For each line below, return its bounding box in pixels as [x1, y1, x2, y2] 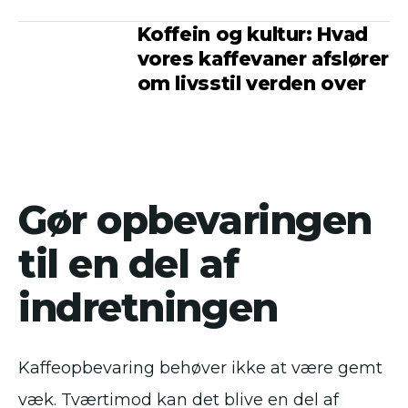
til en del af [18, 240, 239, 288]
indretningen [18, 283, 278, 331]
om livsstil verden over [137, 72, 366, 95]
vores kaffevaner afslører [137, 47, 390, 70]
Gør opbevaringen [18, 196, 372, 244]
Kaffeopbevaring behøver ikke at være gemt [18, 358, 382, 378]
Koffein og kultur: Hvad [137, 23, 368, 46]
